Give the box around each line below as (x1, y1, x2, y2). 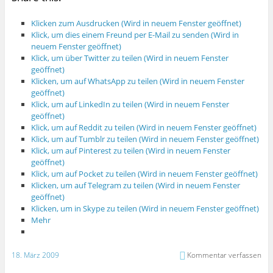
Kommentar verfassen (187, 249, 262, 260)
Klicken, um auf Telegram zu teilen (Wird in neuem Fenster (31, 179, 241, 191)
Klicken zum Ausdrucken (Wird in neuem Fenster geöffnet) (31, 17, 242, 29)
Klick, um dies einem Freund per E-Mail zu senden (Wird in (31, 29, 239, 40)
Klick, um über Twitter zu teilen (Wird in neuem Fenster (31, 52, 229, 63)
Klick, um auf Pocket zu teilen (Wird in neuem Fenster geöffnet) (31, 168, 258, 179)
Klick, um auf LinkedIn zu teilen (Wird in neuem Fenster (31, 98, 230, 110)
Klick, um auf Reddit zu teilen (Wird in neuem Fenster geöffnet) (31, 121, 257, 133)
